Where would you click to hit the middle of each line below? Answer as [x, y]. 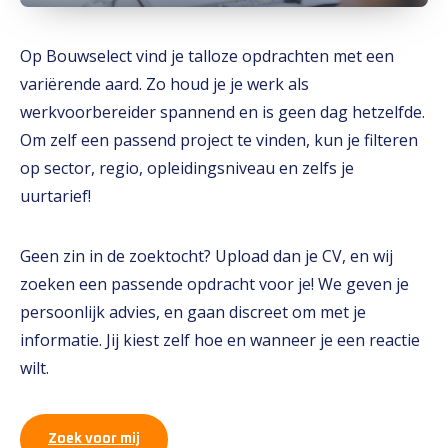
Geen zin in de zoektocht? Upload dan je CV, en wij [206, 256]
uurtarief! [55, 196]
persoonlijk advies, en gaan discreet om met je [193, 312]
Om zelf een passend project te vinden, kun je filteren [219, 140]
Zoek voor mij [94, 439]
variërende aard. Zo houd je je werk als [164, 84]
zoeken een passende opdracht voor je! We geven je [214, 284]
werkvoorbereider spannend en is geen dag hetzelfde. [222, 112]
